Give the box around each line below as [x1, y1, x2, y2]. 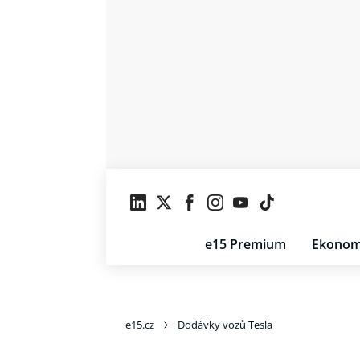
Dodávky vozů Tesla [178, 317, 272, 332]
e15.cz [125, 317, 154, 332]
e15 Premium [205, 235, 286, 253]
